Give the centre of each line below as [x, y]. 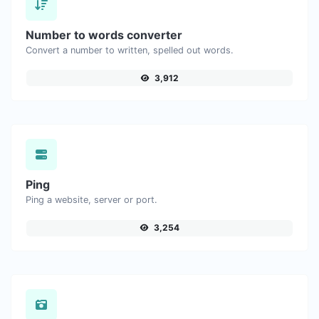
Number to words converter [104, 35]
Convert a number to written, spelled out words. [130, 50]
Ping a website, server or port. [91, 200]
